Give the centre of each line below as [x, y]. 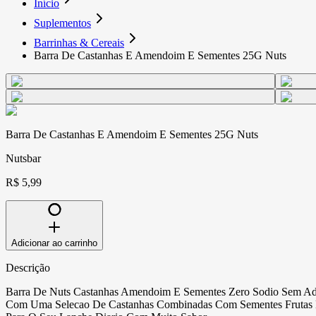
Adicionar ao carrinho [54, 243]
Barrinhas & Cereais [79, 42]
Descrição [28, 267]
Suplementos [62, 23]
